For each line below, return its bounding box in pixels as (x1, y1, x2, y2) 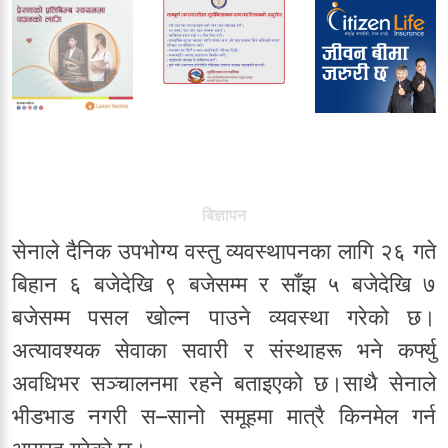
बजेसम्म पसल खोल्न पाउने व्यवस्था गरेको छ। (12, 304, 436, 331)
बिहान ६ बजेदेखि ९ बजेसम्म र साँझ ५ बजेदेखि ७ (12, 271, 436, 298)
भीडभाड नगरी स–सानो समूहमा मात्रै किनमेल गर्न (12, 403, 436, 430)
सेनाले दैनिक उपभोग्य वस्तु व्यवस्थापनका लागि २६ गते (12, 238, 436, 265)
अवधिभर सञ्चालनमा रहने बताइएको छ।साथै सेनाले (12, 370, 436, 397)
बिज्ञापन (202, 205, 246, 226)
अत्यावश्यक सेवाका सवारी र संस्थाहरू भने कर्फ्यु (12, 337, 436, 364)
